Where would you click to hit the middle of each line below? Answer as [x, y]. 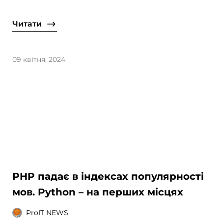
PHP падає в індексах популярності [108, 177]
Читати [27, 24]
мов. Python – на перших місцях [98, 192]
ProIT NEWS [47, 212]
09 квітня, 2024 [39, 59]
